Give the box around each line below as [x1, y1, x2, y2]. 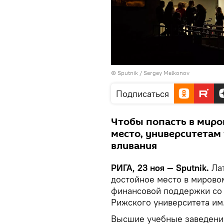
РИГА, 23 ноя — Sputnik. [111, 161, 211, 173]
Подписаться [116, 87, 169, 99]
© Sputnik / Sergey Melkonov [111, 68, 189, 76]
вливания [111, 138, 157, 153]
